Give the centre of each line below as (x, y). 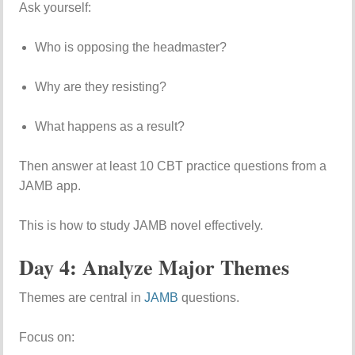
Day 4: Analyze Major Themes (155, 267)
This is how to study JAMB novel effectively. (141, 225)
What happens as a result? (110, 126)
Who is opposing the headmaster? (131, 47)
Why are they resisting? (101, 87)
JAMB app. (50, 186)
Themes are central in (82, 298)
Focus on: (47, 337)
